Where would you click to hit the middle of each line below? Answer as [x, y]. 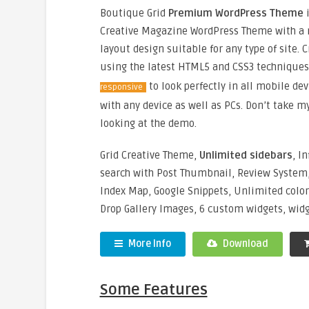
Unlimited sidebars [246, 155]
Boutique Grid [134, 13]
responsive [121, 87]
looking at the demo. [148, 123]
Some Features [153, 290]
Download [244, 244]
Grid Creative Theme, [149, 155]
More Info [148, 244]
